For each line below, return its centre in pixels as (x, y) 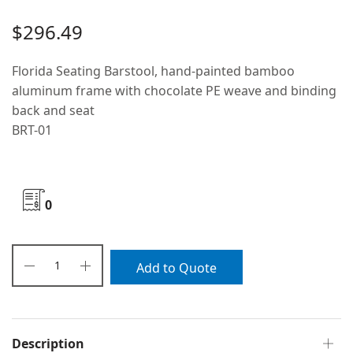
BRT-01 (32, 130)
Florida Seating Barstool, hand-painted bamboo (154, 71)
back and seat (54, 110)
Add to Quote (176, 268)
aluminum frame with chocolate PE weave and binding (175, 90)
